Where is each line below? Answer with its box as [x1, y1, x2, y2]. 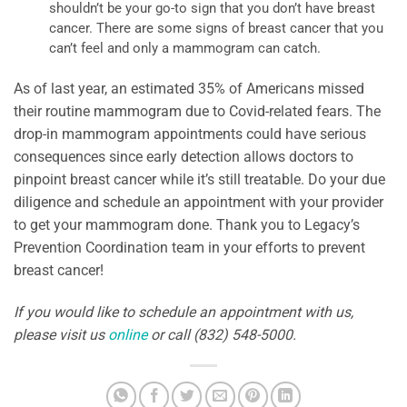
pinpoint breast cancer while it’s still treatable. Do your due [14, 170, 385, 188]
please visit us [14, 325, 108, 343]
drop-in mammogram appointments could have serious [14, 124, 366, 143]
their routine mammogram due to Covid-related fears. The [14, 102, 381, 120]
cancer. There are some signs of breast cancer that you [49, 20, 383, 37]
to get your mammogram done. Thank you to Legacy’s [14, 215, 360, 233]
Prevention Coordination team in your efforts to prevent [14, 238, 365, 256]
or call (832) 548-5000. [151, 325, 296, 343]
